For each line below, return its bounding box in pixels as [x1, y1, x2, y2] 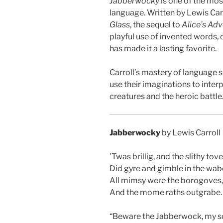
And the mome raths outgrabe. [110, 187, 222, 197]
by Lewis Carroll [160, 127, 221, 137]
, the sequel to [130, 19, 182, 29]
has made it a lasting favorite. [110, 43, 217, 53]
